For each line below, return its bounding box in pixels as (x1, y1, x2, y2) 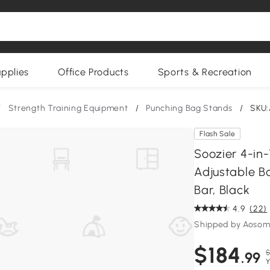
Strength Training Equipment (8, 103, 128, 113)
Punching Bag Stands (146, 103, 233, 113)
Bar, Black (194, 183, 250, 197)
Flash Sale (199, 130, 236, 138)
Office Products (58, 66, 129, 78)
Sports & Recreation (157, 66, 252, 78)
